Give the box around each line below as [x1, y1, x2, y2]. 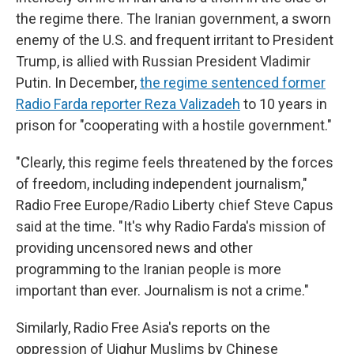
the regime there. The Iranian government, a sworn [16, 10, 331, 27]
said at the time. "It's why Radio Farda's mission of [16, 218, 326, 235]
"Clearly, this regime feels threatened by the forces [16, 154, 333, 171]
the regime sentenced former [140, 74, 326, 91]
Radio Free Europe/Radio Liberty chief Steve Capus [16, 197, 333, 213]
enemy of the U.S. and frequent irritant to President [16, 32, 333, 48]
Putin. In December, [16, 74, 140, 91]
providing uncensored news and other [16, 239, 253, 256]
